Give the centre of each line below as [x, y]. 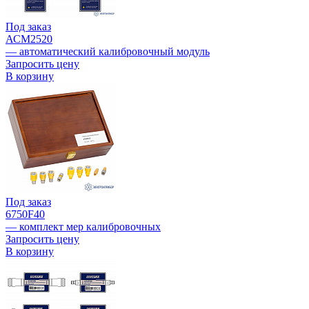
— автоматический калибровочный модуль [108, 52]
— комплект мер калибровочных [83, 227]
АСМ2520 [29, 39]
